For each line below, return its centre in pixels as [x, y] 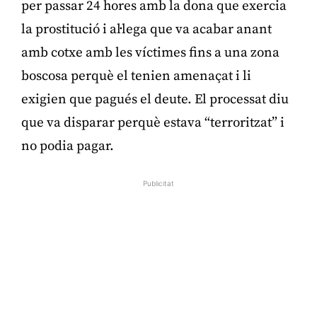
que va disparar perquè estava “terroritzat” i [153, 122]
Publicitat [158, 183]
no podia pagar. [68, 146]
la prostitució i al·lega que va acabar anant [146, 29]
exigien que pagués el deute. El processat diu [155, 99]
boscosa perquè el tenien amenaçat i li [136, 76]
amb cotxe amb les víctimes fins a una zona [150, 52]
